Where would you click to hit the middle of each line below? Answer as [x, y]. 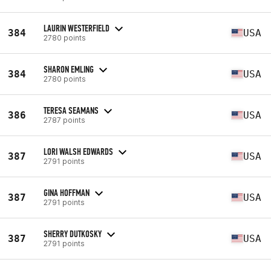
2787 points [64, 120]
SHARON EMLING [69, 69]
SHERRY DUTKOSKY [73, 233]
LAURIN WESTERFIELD [77, 28]
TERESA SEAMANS [71, 110]
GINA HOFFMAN [67, 192]
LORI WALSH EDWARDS [78, 151]
